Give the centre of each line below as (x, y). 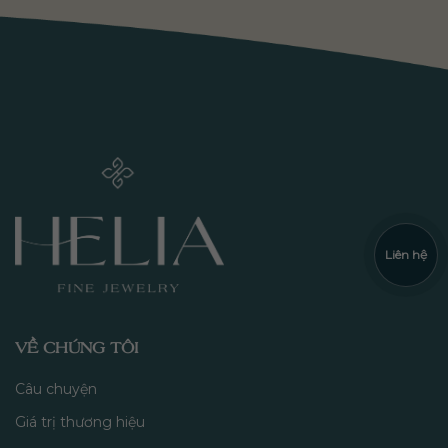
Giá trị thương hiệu (80, 422)
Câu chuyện (56, 389)
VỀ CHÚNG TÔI (76, 347)
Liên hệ (406, 254)
